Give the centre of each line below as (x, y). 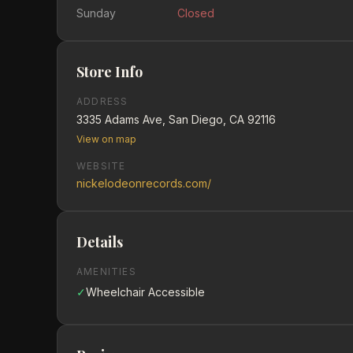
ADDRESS (102, 101)
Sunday (96, 13)
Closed (196, 13)
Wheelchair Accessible (145, 292)
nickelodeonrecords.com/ (144, 183)
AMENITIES (106, 271)
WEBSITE (101, 166)
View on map (106, 139)
